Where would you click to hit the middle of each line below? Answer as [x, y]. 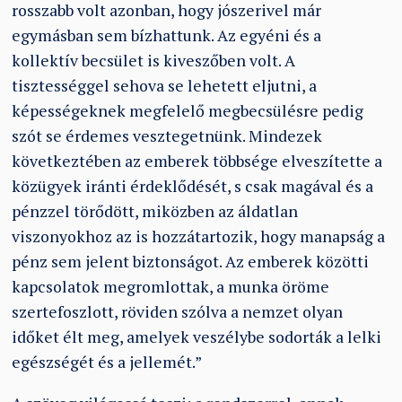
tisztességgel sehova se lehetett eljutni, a [165, 86]
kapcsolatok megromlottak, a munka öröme [171, 287]
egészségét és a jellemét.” [107, 363]
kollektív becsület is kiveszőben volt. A [154, 61]
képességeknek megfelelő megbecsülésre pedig [188, 111]
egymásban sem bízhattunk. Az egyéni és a [167, 36]
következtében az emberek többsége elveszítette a [197, 162]
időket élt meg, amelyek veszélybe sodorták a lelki [197, 337]
